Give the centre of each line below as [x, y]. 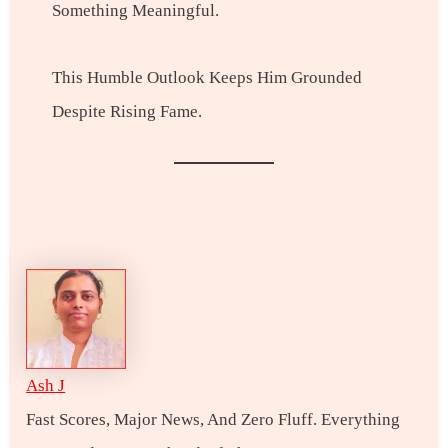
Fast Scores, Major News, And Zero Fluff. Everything [213, 419]
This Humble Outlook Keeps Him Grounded [206, 78]
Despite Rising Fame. [126, 112]
